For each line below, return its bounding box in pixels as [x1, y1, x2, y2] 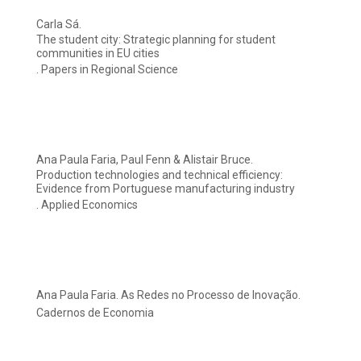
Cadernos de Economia [36, 306, 154, 320]
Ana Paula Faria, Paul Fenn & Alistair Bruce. [36, 153, 253, 167]
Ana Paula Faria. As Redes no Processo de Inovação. [36, 288, 301, 302]
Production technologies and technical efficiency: [36, 168, 283, 182]
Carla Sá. [36, 18, 81, 31]
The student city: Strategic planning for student [36, 33, 276, 47]
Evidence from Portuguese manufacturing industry [36, 182, 295, 196]
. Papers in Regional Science [36, 63, 178, 77]
